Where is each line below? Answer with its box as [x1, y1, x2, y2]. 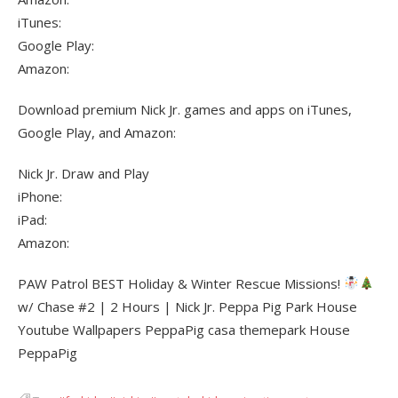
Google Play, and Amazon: [18, 123, 176, 141]
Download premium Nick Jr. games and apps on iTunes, [18, 99, 352, 118]
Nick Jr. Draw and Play [18, 163, 149, 182]
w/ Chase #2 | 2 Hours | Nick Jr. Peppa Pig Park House [18, 297, 357, 315]
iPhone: [18, 187, 62, 205]
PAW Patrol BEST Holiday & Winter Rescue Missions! [18, 274, 344, 292]
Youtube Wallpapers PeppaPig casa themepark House [18, 320, 350, 338]
